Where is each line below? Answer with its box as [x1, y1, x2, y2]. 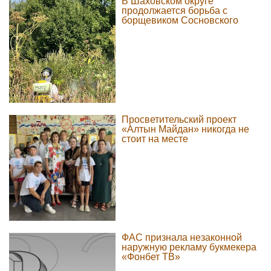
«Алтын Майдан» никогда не [121, 123, 249, 134]
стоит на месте [121, 133, 188, 144]
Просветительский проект [121, 114, 237, 125]
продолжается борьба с [121, 5, 227, 16]
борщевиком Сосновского [121, 15, 238, 26]
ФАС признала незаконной [121, 232, 242, 243]
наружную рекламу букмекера [121, 242, 256, 253]
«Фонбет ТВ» [121, 252, 180, 263]
